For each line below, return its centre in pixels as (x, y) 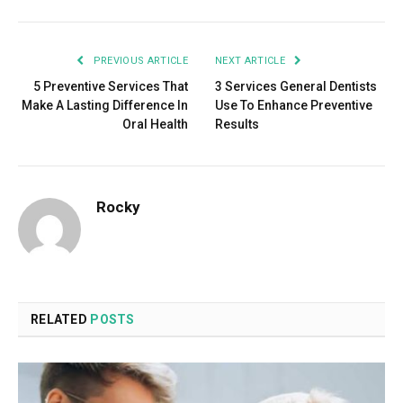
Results (237, 124)
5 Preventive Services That (111, 86)
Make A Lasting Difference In (105, 105)
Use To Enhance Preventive (294, 105)
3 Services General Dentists (296, 86)
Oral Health (155, 124)
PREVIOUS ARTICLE (139, 60)
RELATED (61, 319)
